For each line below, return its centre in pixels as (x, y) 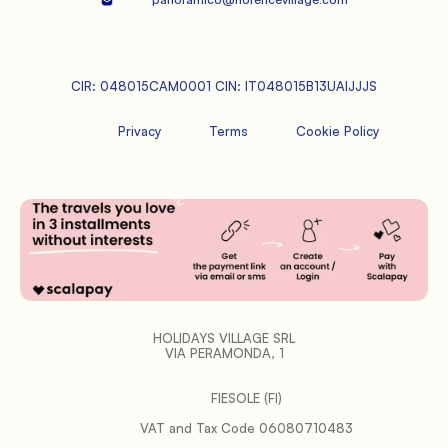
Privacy (139, 131)
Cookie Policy (337, 131)
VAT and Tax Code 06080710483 (117, 428)
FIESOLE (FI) (246, 398)
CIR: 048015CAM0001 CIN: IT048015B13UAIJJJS (224, 86)
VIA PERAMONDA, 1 (224, 353)
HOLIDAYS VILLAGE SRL (224, 338)
